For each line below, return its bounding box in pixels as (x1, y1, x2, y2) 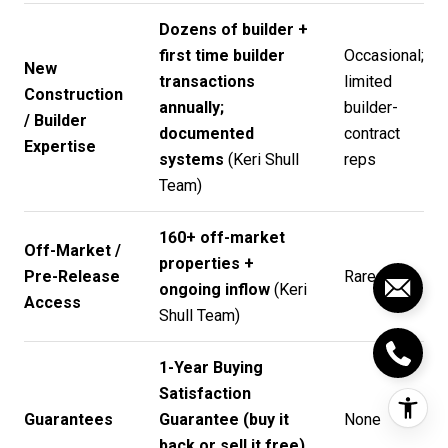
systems (158, 149, 224, 169)
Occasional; (343, 45, 424, 65)
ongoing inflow (158, 279, 270, 299)
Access (24, 292, 81, 312)
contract (343, 123, 400, 143)
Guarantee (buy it (158, 409, 289, 429)
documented (158, 123, 254, 143)
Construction (24, 84, 123, 104)
